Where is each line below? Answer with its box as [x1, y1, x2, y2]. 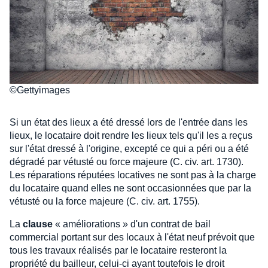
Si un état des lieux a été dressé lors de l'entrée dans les [10, 117, 248, 127]
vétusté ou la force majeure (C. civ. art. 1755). [10, 196, 200, 206]
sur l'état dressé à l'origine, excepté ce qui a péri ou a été [10, 143, 249, 154]
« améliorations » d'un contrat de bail [53, 218, 211, 229]
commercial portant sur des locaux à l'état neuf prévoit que [10, 232, 255, 242]
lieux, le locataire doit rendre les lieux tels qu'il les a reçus [10, 130, 252, 141]
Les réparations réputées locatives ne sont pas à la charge [10, 169, 256, 180]
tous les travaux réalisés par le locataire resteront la [10, 245, 227, 255]
